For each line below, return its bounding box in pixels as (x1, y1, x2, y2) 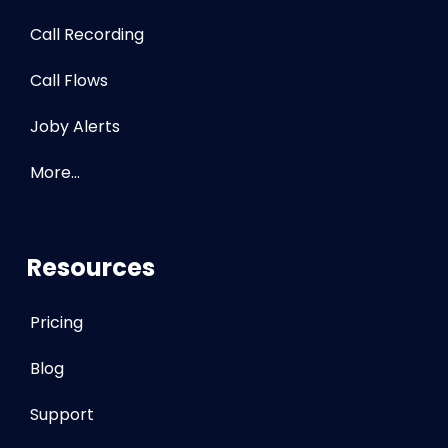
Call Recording (30, 23, 144, 47)
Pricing (30, 311, 83, 335)
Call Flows (30, 69, 108, 93)
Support (30, 403, 94, 427)
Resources (27, 251, 155, 285)
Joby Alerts (30, 115, 120, 139)
